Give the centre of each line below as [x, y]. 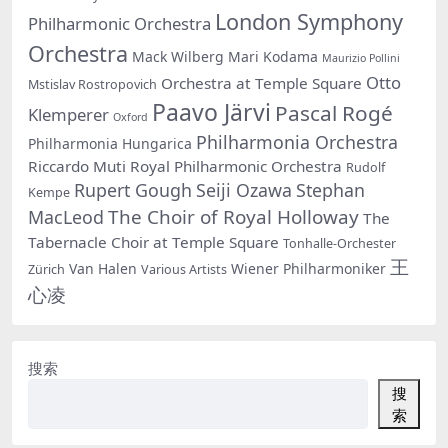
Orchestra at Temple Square [261, 82]
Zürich [46, 269]
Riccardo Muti [77, 165]
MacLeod [66, 216]
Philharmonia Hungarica [110, 143]
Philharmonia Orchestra [297, 141]
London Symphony [309, 21]
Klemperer [68, 114]
